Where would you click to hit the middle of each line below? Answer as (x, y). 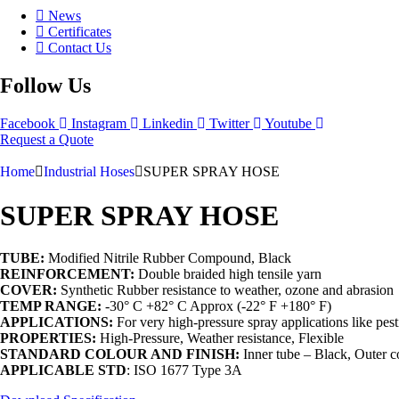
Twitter (229, 124)
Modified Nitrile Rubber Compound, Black (168, 258)
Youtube (288, 124)
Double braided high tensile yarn (228, 274)
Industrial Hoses (89, 172)
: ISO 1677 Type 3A (184, 370)
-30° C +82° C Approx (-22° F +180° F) (216, 306)
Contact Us (80, 48)
